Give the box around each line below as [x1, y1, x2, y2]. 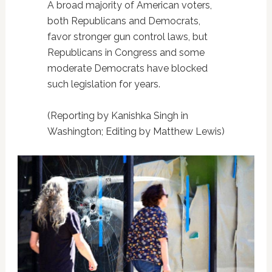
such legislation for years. [47, 78, 160, 90]
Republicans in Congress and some [47, 47, 205, 59]
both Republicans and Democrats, [47, 15, 200, 27]
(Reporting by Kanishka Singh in [47, 110, 188, 122]
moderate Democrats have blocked [47, 63, 208, 75]
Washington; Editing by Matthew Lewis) [47, 126, 225, 138]
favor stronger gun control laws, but [47, 31, 208, 43]
